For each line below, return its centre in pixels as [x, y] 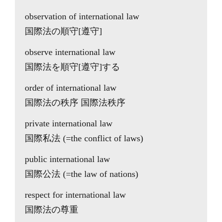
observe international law [70, 52]
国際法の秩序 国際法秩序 [75, 103]
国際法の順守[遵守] [63, 31]
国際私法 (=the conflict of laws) [84, 138]
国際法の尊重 [52, 210]
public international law [67, 159]
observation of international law [82, 16]
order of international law [71, 88]
